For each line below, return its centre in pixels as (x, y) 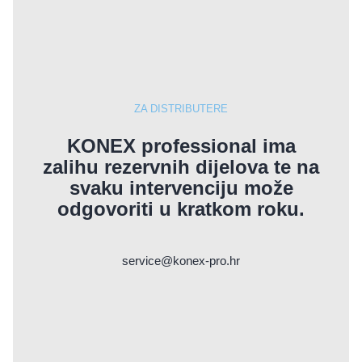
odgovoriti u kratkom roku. (181, 208)
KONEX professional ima (181, 145)
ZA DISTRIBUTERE (181, 108)
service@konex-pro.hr (181, 260)
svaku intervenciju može (181, 187)
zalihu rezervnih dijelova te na (181, 166)
